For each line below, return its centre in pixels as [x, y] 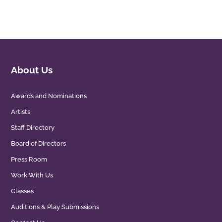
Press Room [29, 160]
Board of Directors [39, 144]
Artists [21, 112]
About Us [32, 70]
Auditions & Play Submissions [55, 207]
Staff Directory [33, 128]
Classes [23, 191]
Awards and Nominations [49, 96]
